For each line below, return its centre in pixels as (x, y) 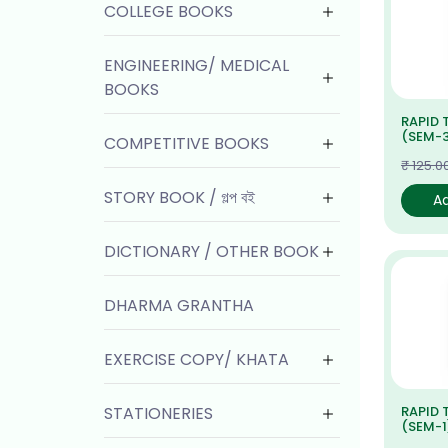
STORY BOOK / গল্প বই (179, 197)
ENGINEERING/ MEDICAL (196, 65)
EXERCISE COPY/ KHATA (196, 359)
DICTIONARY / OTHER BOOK (211, 251)
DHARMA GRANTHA (179, 305)
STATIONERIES (158, 413)
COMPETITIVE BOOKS (186, 143)
